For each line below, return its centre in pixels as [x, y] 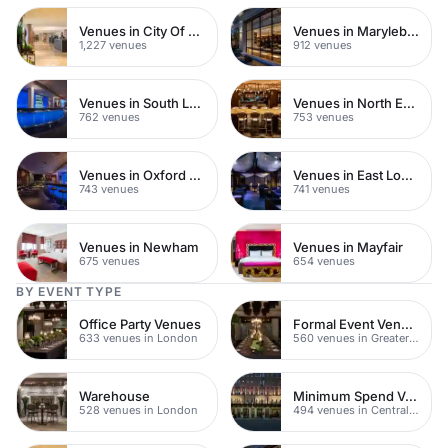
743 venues [109, 188]
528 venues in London [138, 409]
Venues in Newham [139, 246]
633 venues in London [138, 337]
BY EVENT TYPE [69, 291]
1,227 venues [113, 44]
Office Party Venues [140, 323]
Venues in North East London [409, 102]
